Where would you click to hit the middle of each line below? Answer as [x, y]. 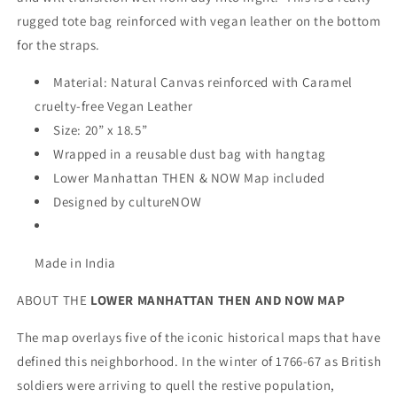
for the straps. [58, 44]
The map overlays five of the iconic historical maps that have [199, 337]
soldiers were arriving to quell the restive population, [176, 385]
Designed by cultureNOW [128, 201]
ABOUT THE [54, 300]
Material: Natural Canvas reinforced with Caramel [203, 82]
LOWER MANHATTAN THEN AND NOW [202, 300]
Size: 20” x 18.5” [101, 129]
